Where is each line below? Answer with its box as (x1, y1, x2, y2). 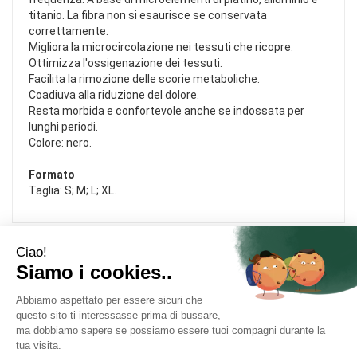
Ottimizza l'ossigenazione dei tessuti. (29, 57, 222, 70)
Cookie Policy (12, 335, 79, 348)
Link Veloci (190, 277, 274, 295)
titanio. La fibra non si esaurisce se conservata (29, 9, 267, 22)
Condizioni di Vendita (190, 312, 296, 326)
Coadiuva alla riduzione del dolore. (29, 88, 199, 102)
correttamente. (29, 25, 108, 38)
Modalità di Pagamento (190, 335, 309, 348)
